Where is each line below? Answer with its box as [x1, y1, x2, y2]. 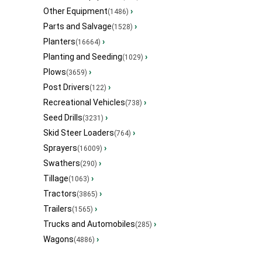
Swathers [43, 158, 80, 168]
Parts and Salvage [43, 22, 112, 32]
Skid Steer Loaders [43, 128, 114, 138]
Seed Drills [43, 113, 82, 123]
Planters [43, 37, 75, 47]
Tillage [43, 174, 68, 184]
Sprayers [43, 143, 77, 153]
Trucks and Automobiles [43, 219, 135, 229]
